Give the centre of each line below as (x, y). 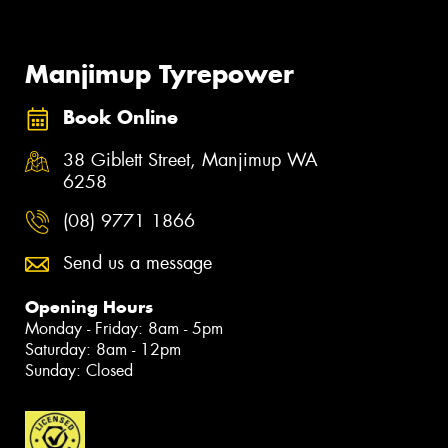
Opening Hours (89, 306)
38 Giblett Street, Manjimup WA (190, 159)
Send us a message (137, 262)
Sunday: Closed (79, 370)
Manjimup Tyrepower (159, 73)
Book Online (120, 118)
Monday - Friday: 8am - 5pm (124, 328)
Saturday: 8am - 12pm (103, 349)
